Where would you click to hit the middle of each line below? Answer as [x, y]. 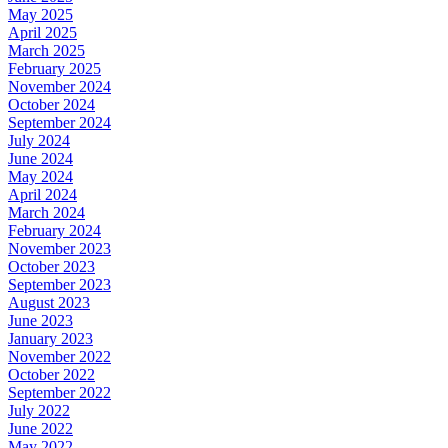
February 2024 [54, 231]
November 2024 [59, 87]
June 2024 [40, 159]
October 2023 [51, 267]
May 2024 [40, 177]
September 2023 [59, 285]
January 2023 [50, 339]
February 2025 [54, 69]
